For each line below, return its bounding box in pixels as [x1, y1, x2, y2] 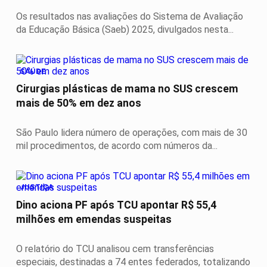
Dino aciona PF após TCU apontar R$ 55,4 [16, 198, 216, 211]
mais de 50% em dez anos [16, 97, 141, 110]
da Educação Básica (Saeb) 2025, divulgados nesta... [16, 24, 234, 36]
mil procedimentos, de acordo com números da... [16, 139, 218, 151]
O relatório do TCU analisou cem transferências [16, 243, 214, 254]
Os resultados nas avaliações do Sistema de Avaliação [16, 11, 243, 23]
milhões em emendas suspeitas [16, 213, 172, 225]
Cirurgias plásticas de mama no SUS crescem [16, 83, 238, 95]
